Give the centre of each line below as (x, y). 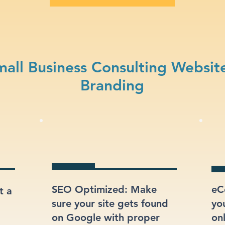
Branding (112, 85)
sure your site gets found (110, 203)
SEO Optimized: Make (104, 189)
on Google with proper (106, 217)
